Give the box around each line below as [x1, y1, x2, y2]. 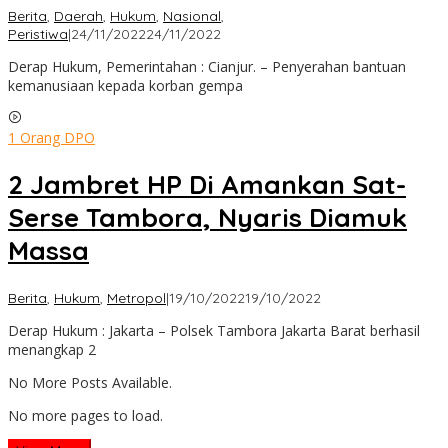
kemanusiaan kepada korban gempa [8, 75, 243, 95]
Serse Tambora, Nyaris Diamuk [8, 201, 407, 235]
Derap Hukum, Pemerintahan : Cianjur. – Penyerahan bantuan [8, 56, 406, 76]
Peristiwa [8, 24, 68, 43]
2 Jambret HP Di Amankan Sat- [8, 168, 406, 202]
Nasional [163, 6, 221, 25]
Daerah [54, 6, 103, 25]
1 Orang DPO [8, 127, 95, 147]
